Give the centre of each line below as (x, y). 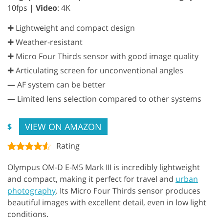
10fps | (22, 8)
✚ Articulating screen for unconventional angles (95, 70)
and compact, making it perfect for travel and (91, 179)
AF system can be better (60, 84)
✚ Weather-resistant (45, 42)
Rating (68, 145)
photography (32, 190)
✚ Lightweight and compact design (71, 28)
